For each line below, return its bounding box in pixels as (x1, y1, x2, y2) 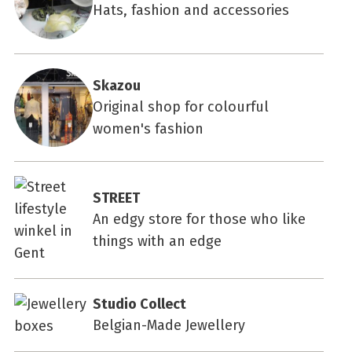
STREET (93, 189, 140, 207)
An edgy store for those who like (93, 210, 306, 228)
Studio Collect (93, 295, 186, 313)
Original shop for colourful (93, 97, 269, 115)
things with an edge (93, 232, 222, 250)
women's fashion (93, 119, 203, 137)
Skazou (93, 76, 141, 94)
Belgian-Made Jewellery (93, 316, 245, 334)
